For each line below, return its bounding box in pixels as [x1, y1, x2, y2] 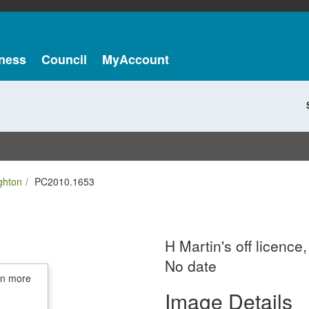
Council [41, 50, 87, 68]
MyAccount [101, 50, 169, 68]
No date [165, 255, 217, 276]
